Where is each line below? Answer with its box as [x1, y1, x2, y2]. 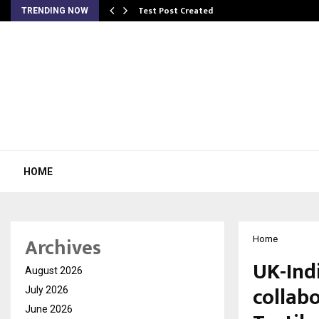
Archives [25, 231, 101, 265]
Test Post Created [138, 4, 213, 18]
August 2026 [25, 265, 83, 276]
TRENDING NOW [21, 6, 88, 16]
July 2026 [25, 284, 68, 296]
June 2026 [25, 303, 73, 315]
